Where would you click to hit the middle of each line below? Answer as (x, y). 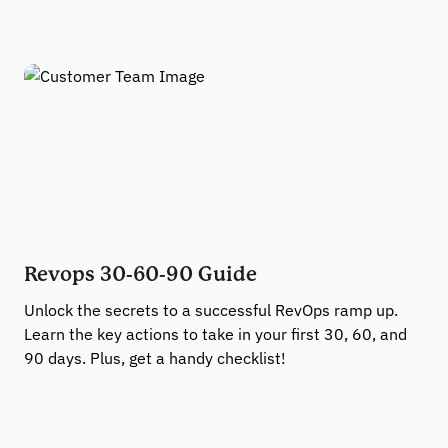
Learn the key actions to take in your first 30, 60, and (215, 334)
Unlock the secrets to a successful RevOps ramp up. (211, 310)
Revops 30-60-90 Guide (140, 274)
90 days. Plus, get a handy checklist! (155, 358)
